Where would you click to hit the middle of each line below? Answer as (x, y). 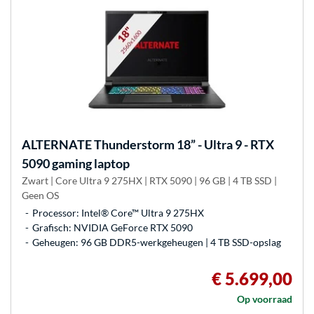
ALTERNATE (57, 145)
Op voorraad (265, 299)
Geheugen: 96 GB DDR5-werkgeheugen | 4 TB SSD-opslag (157, 243)
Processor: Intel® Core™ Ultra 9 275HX (118, 213)
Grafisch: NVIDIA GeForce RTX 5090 (112, 228)
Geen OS (40, 196)
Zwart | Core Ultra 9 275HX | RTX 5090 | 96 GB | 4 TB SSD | (149, 181)
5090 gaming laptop (76, 164)
